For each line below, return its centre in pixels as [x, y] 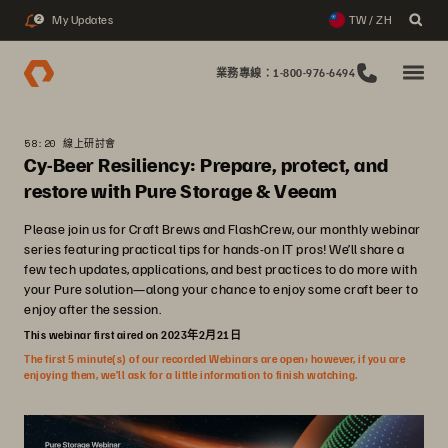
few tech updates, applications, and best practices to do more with [220, 268]
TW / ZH [370, 19]
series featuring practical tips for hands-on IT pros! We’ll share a [214, 248]
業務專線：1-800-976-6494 [285, 72]
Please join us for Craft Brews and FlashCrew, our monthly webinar [222, 228]
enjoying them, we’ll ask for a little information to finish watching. [191, 374]
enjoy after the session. [92, 308]
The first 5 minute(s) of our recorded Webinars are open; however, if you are [214, 358]
